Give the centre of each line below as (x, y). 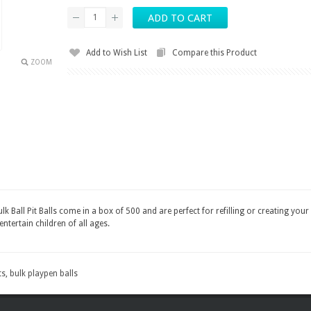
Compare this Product (215, 53)
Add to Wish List (117, 53)
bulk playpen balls (44, 274)
